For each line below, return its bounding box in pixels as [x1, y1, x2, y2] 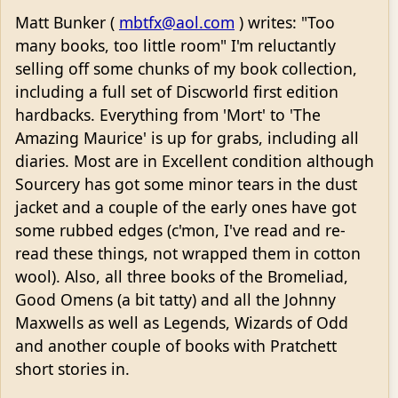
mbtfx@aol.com [119, 12, 235, 34]
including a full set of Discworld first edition [15, 81, 338, 103]
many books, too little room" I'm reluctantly [15, 35, 336, 57]
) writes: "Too [235, 12, 335, 34]
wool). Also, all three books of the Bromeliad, [15, 266, 348, 288]
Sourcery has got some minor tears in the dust [15, 173, 357, 195]
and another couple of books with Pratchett [15, 335, 337, 357]
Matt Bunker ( [15, 12, 119, 34]
